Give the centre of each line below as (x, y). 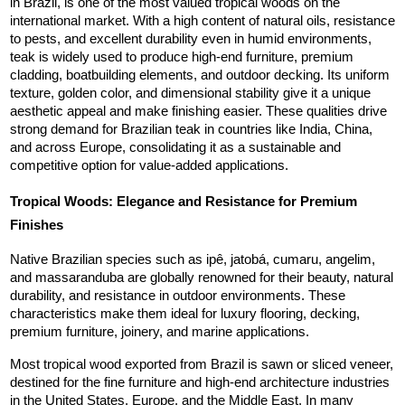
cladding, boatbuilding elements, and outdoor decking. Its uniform (199, 75)
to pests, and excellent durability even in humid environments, (190, 39)
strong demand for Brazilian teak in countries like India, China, (191, 130)
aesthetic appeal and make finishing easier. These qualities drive (198, 112)
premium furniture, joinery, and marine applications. (159, 332)
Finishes (36, 226)
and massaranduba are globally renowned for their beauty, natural (201, 278)
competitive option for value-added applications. (149, 166)
